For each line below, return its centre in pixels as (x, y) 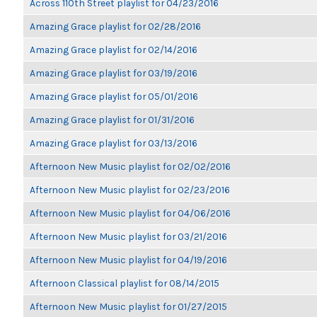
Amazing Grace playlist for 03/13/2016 (114, 143)
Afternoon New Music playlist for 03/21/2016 (128, 236)
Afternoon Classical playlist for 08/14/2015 (125, 283)
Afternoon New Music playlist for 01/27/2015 (128, 306)
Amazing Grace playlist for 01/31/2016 (112, 120)
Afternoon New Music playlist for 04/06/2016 (130, 213)
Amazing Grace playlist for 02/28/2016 (115, 26)
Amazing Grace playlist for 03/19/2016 (114, 73)
